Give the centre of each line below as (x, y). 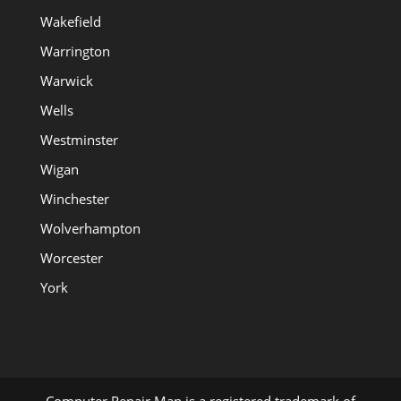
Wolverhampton (90, 229)
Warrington (75, 51)
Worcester (71, 258)
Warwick (66, 81)
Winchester (74, 199)
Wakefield (70, 22)
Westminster (79, 140)
